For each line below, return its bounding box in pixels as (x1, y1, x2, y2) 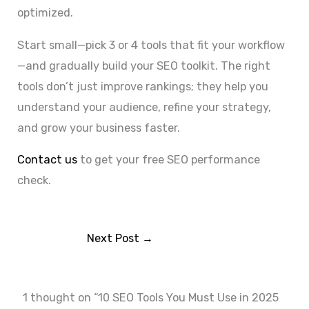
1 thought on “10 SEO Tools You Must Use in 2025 (23, 290, 279, 304)
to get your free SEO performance (77, 153, 261, 167)
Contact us (17, 153, 78, 167)
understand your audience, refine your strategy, (17, 100, 272, 114)
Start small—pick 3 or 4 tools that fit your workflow (17, 38, 286, 52)
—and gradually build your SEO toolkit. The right (17, 59, 271, 72)
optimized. (17, 6, 74, 20)
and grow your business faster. (17, 121, 181, 134)
